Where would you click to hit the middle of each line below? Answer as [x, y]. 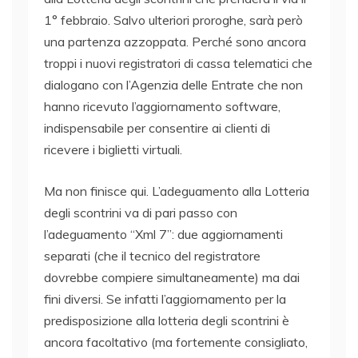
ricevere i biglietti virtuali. [113, 150]
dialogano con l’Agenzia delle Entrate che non [173, 85]
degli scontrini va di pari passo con [141, 213]
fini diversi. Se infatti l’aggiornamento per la [165, 299]
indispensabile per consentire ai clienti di [157, 128]
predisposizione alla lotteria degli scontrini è [167, 321]
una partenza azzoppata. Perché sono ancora [175, 42]
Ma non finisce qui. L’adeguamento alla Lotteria [177, 191]
